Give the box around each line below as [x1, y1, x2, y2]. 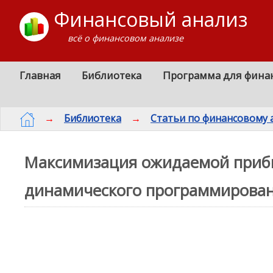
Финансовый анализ [54, 6, 247, 32]
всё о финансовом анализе [68, 32, 184, 44]
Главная [19, 68, 62, 83]
